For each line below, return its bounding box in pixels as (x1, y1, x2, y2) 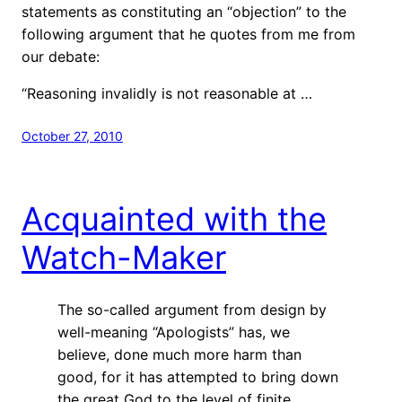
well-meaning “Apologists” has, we (57, 322, 290, 341)
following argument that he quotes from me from (22, 24, 355, 43)
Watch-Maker (22, 237, 226, 277)
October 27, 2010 (22, 127, 123, 144)
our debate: (22, 47, 100, 66)
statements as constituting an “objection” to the (22, 2, 346, 21)
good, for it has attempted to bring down (57, 367, 338, 386)
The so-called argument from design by (57, 300, 327, 319)
